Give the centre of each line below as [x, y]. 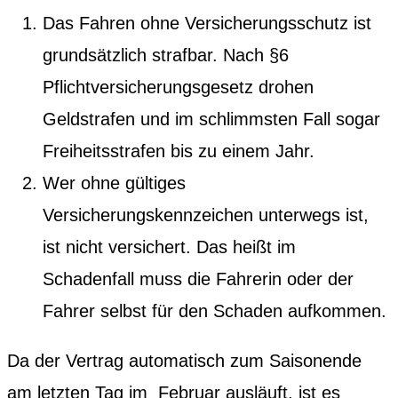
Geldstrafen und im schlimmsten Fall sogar [211, 119]
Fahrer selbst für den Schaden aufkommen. [215, 310]
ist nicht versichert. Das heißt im [169, 247]
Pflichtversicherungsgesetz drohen [178, 87]
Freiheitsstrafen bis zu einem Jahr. [179, 151]
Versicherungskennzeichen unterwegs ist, [206, 215]
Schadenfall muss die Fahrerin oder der [198, 279]
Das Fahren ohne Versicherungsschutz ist [207, 23]
